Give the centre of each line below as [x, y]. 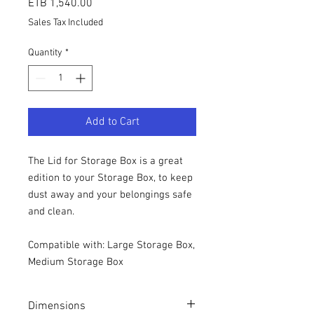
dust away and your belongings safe [110, 195]
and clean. [51, 212]
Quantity [45, 53]
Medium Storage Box [76, 262]
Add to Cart [112, 122]
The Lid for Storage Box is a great [105, 162]
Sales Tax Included [66, 23]
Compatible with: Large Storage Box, [111, 246]
